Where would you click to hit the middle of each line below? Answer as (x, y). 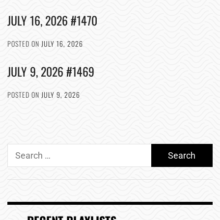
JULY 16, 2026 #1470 (52, 20)
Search (21, 150)
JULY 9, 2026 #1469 (51, 71)
